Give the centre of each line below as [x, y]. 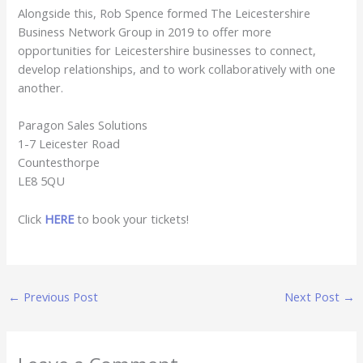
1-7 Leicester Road [69, 144]
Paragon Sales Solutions [83, 125]
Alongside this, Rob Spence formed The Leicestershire [164, 13]
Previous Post [59, 296]
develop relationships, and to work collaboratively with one [177, 69]
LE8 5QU [42, 181]
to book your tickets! [132, 218]
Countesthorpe [59, 162]
